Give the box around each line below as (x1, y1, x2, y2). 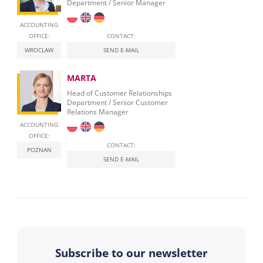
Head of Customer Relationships (67, 87, 172, 98)
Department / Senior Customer (67, 97, 168, 107)
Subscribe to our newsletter (55, 245, 208, 261)
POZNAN (26, 145, 52, 154)
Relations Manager (67, 106, 129, 117)
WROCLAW (25, 45, 53, 54)
